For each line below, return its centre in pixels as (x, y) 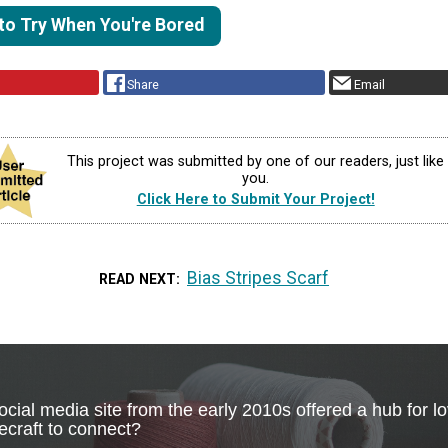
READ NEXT (137, 278)
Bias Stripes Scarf (258, 277)
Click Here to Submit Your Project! (255, 200)
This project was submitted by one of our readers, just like (256, 161)
